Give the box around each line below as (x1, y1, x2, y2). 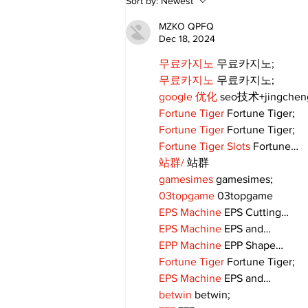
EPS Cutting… (221, 206, 289, 219)
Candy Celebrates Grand (142, 16, 307, 31)
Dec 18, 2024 (159, 33, 215, 45)
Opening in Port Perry (142, 30, 288, 45)
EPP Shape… (221, 239, 283, 252)
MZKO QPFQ (159, 21, 214, 32)
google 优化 (159, 91, 217, 103)
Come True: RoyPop (142, 3, 275, 17)
